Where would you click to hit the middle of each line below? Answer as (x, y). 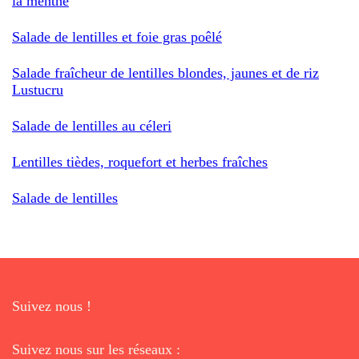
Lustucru (38, 89)
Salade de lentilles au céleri (92, 125)
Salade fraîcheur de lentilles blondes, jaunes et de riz (165, 73)
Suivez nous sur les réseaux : (96, 349)
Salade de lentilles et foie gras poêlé (117, 36)
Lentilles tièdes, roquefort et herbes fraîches (140, 161)
